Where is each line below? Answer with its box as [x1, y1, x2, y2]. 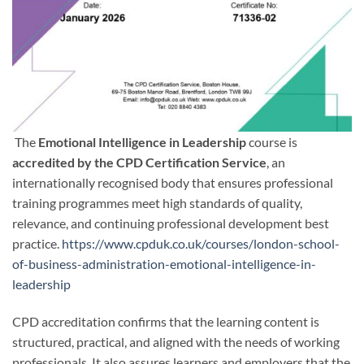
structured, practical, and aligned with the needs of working [12, 333, 340, 349]
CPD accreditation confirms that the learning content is [12, 313, 319, 329]
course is [246, 133, 297, 149]
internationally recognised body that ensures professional [12, 174, 333, 190]
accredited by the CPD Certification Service [12, 154, 266, 170]
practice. [12, 235, 62, 251]
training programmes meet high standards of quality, [12, 194, 302, 210]
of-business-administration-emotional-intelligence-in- [12, 255, 316, 271]
